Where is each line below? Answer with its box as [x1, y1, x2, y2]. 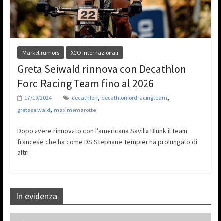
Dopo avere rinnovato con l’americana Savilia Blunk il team [17, 126, 187, 136]
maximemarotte [53, 106, 96, 114]
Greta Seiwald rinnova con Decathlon [17, 62, 186, 76]
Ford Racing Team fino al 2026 [17, 76, 154, 91]
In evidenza [15, 190, 57, 202]
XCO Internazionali [70, 49, 118, 57]
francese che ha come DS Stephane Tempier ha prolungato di [17, 137, 197, 147]
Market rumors [22, 49, 59, 57]
